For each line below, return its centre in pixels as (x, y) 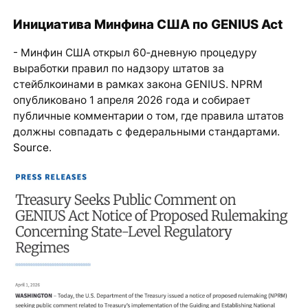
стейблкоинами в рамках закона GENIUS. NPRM (137, 85)
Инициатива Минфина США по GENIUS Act (147, 24)
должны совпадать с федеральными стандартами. (146, 132)
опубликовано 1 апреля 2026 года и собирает (131, 100)
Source (31, 148)
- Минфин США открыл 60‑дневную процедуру (135, 53)
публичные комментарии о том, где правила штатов (148, 116)
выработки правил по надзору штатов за (118, 69)
